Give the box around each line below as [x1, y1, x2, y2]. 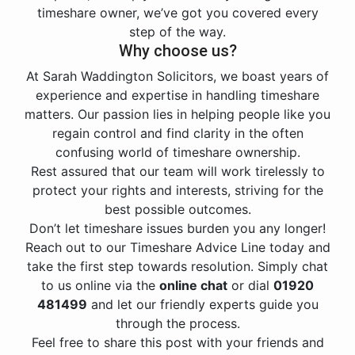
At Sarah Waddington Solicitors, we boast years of [26, 68, 329, 84]
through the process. [115, 315, 240, 331]
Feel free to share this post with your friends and [31, 334, 324, 350]
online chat [159, 277, 227, 293]
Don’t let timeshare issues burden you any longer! [29, 220, 326, 236]
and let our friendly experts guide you [86, 296, 319, 312]
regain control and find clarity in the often [52, 125, 303, 141]
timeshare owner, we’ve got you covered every [36, 5, 319, 21]
